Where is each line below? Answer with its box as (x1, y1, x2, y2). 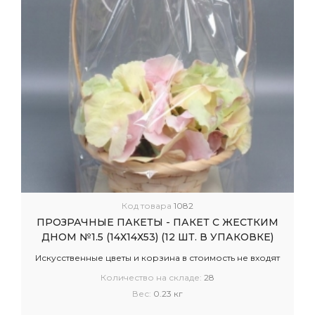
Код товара (122, 200, 174, 211)
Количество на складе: (101, 272, 204, 283)
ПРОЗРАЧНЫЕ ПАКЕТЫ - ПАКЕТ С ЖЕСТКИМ (37, 216, 278, 229)
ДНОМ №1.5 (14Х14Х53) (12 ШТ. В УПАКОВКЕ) (41, 231, 274, 243)
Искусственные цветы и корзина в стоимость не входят (35, 252, 280, 263)
